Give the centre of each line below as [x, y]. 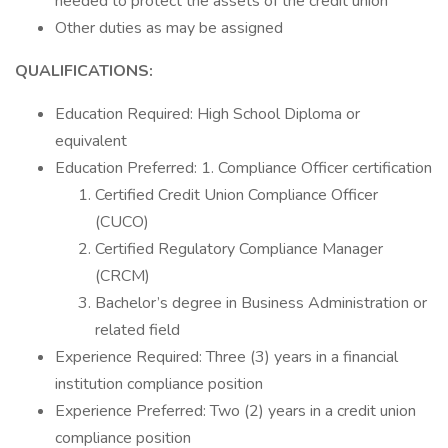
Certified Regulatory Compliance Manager [239, 249]
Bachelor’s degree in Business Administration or [261, 303]
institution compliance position [159, 384]
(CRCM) [122, 276]
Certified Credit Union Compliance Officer [236, 195]
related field [137, 330]
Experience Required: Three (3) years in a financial [226, 357]
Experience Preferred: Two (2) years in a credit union [235, 411]
